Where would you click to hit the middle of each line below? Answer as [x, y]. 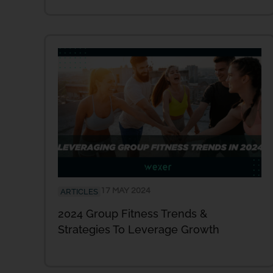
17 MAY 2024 [126, 191]
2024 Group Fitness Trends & [133, 214]
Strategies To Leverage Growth [140, 230]
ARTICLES [79, 192]
